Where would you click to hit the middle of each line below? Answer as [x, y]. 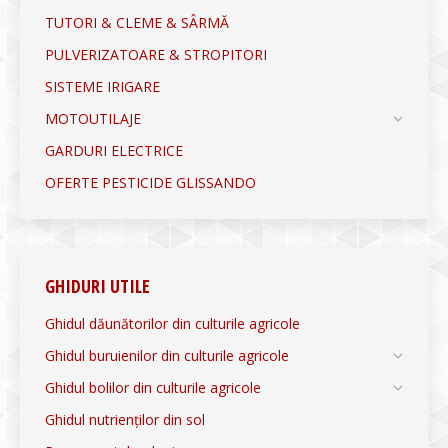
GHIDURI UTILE [97, 285]
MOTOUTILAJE [93, 118]
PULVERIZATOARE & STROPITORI [156, 54]
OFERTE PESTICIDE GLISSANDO [150, 182]
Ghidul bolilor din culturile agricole [153, 387]
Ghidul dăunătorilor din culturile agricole [172, 323]
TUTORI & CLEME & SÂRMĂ [137, 22]
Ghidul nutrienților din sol [125, 419]
